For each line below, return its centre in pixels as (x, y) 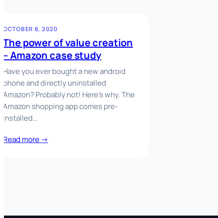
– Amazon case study (52, 55)
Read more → (26, 139)
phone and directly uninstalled (54, 83)
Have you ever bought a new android (64, 72)
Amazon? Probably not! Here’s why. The (69, 95)
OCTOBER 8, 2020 (30, 29)
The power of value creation (68, 43)
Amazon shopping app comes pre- (60, 107)
